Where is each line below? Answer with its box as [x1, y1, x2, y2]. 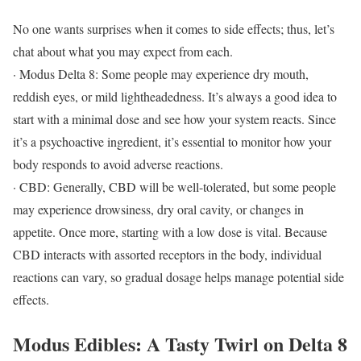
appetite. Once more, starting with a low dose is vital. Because [13, 223, 327, 241]
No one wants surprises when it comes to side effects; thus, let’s [13, 20, 334, 38]
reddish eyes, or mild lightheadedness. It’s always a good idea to [13, 88, 337, 106]
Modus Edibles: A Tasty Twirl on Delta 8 [13, 330, 347, 359]
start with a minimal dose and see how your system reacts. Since [13, 110, 336, 128]
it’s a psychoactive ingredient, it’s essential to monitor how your [13, 133, 331, 151]
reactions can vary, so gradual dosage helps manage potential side [13, 268, 344, 286]
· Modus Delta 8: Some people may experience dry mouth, [13, 65, 309, 83]
